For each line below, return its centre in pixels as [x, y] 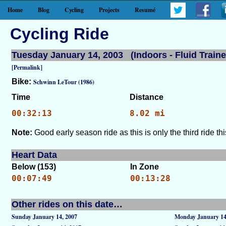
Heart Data [34, 155]
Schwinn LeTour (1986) [64, 82]
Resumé [145, 10]
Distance [147, 97]
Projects [109, 10]
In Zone [145, 167]
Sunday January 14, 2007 [44, 217]
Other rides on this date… [67, 204]
